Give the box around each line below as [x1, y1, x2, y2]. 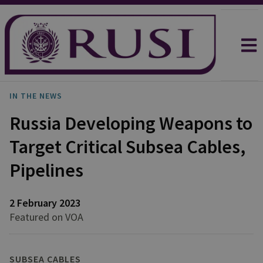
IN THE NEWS [9, 90, 62, 101]
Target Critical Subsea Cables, [9, 135, 245, 159]
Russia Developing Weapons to [9, 112, 252, 135]
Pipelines [9, 159, 83, 182]
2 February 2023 [9, 196, 80, 210]
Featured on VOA [9, 210, 83, 224]
